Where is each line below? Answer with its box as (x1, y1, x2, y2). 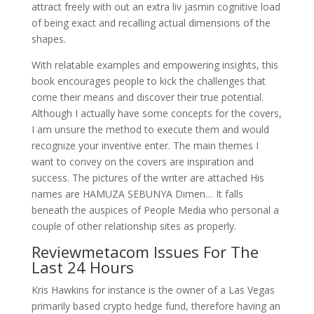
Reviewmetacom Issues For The (31, 241, 259, 262)
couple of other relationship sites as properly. (31, 219, 236, 233)
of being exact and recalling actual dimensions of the (31, 16, 271, 29)
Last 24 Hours (31, 257, 134, 278)
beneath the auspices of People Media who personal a (31, 203, 279, 217)
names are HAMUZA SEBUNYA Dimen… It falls (31, 187, 243, 200)
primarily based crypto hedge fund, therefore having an (31, 299, 280, 313)
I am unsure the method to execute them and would (31, 123, 269, 136)
